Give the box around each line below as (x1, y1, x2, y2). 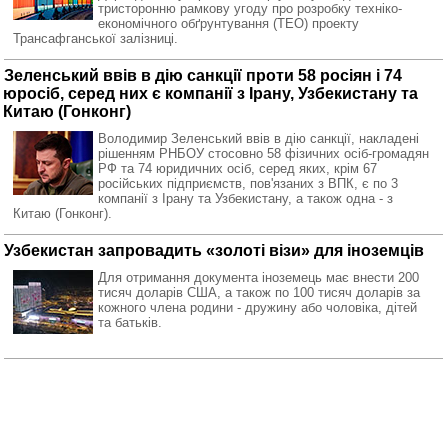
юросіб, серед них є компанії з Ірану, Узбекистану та (3, 85, 418, 102)
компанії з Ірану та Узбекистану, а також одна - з (98, 191, 393, 206)
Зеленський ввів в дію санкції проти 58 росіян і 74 (4, 67, 402, 84)
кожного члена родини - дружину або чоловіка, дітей (98, 300, 417, 315)
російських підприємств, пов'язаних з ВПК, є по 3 (98, 176, 398, 191)
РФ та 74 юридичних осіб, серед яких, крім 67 (98, 161, 377, 176)
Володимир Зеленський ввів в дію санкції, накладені (98, 131, 419, 146)
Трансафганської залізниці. (13, 31, 178, 46)
